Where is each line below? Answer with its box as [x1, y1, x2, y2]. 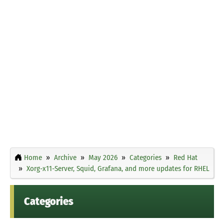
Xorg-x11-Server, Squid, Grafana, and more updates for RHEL [26, 163, 209, 173]
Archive [54, 152, 76, 162]
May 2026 [88, 152, 117, 162]
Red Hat [173, 152, 197, 162]
